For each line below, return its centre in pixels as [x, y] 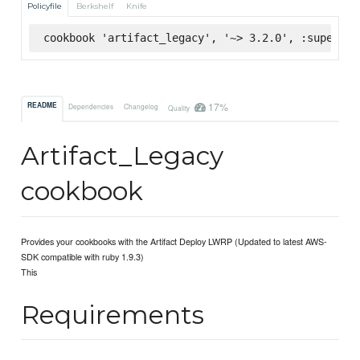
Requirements [113, 314]
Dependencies [91, 106]
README [43, 106]
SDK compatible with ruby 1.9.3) [83, 257]
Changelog [141, 106]
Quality [179, 107]
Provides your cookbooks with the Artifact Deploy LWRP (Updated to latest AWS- [174, 241]
